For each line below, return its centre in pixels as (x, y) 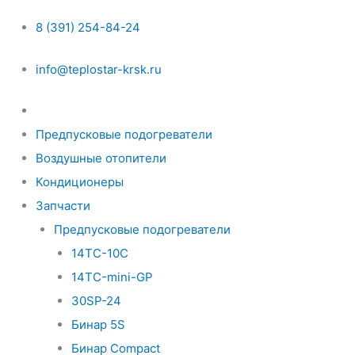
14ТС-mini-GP (112, 277)
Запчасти (63, 206)
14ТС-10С (100, 253)
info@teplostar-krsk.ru (99, 69)
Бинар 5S (98, 324)
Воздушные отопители (101, 158)
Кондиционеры (80, 182)
